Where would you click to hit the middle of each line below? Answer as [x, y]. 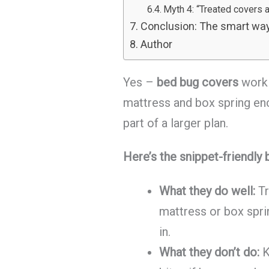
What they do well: [207, 191]
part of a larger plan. [176, 123]
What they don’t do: [210, 252]
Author [156, 44]
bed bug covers [198, 82]
